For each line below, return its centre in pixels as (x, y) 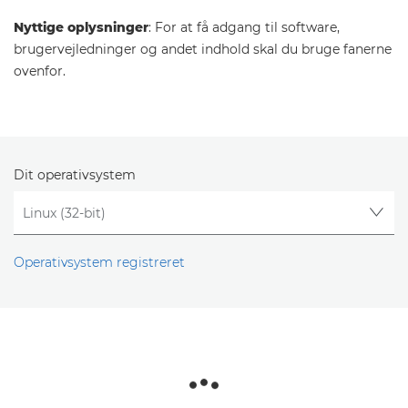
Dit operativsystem (75, 175)
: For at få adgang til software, (244, 27)
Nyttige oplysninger (81, 27)
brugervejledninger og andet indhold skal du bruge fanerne (203, 49)
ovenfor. (40, 71)
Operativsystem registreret (99, 263)
